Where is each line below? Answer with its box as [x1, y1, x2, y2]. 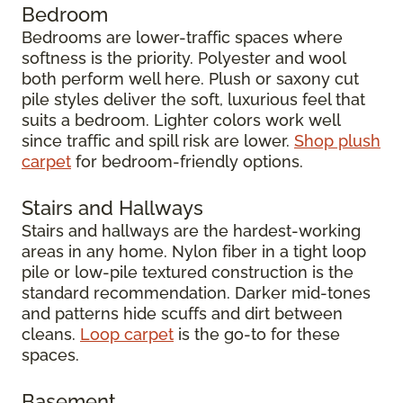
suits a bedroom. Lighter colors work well [22, 110, 340, 130]
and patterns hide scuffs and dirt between [22, 303, 343, 323]
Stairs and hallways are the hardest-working [22, 220, 361, 240]
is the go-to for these [174, 324, 340, 344]
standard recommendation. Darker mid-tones [22, 282, 371, 302]
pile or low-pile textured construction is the [22, 262, 354, 282]
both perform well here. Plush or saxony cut [22, 68, 359, 88]
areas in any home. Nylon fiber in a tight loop [22, 241, 366, 261]
